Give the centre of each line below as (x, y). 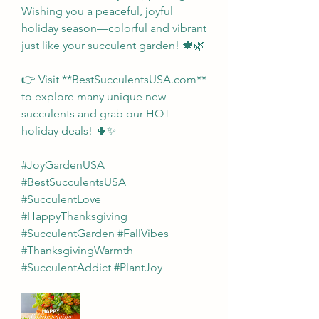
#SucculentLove (61, 199)
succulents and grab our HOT (96, 113)
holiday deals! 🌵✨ (69, 130)
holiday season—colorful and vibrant (114, 28)
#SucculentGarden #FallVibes (95, 233)
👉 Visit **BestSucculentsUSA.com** (114, 79)
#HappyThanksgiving (74, 216)
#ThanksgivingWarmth (77, 250)
